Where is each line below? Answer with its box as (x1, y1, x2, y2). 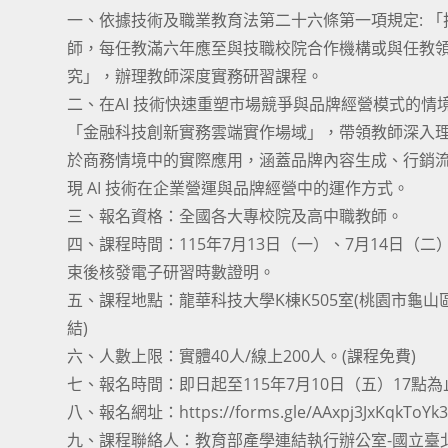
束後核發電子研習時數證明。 (67, 261, 276, 283)
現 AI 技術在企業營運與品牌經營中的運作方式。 (67, 177, 410, 199)
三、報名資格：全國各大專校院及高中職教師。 (67, 205, 404, 227)
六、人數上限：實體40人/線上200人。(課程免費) (67, 345, 417, 367)
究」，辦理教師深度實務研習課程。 (67, 65, 324, 87)
